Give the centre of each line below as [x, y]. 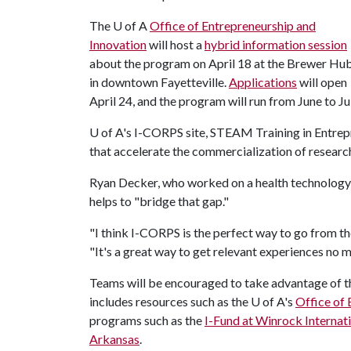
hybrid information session [276, 44]
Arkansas [114, 339]
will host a [175, 44]
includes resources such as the [170, 301]
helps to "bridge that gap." [160, 201]
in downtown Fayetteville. [159, 82]
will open [322, 82]
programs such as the [147, 320]
